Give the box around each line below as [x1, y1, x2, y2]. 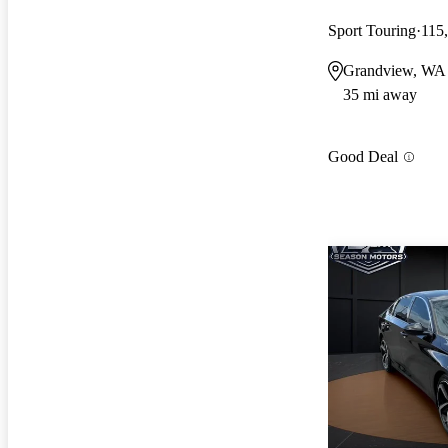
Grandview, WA [343, 61, 446, 79]
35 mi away [343, 85, 417, 103]
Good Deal [328, 148, 398, 166]
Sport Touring [328, 21, 416, 39]
